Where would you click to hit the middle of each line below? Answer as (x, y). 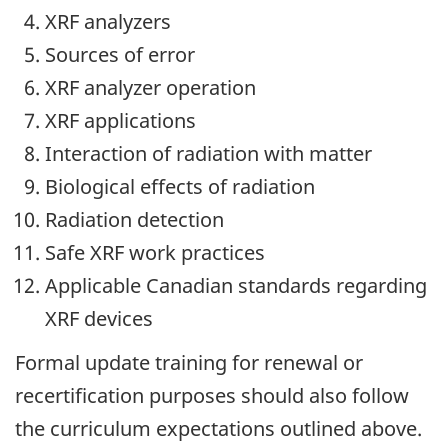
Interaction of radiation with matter (208, 153)
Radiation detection (134, 219)
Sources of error (120, 54)
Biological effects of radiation (180, 186)
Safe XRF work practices (155, 252)
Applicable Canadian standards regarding (236, 285)
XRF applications (120, 120)
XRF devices (99, 318)
